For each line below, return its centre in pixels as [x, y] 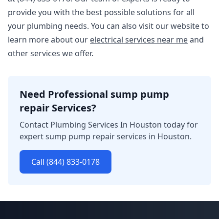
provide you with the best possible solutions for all [101, 12]
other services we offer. [51, 53]
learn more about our [49, 40]
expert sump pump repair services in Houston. [106, 136]
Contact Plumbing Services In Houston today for [109, 125]
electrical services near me [139, 40]
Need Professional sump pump [94, 94]
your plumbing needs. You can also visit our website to [109, 26]
